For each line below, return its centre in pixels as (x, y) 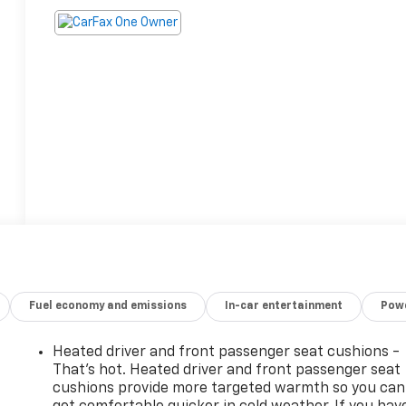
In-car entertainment (284, 306)
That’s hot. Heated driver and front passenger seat (227, 370)
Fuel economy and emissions (108, 306)
